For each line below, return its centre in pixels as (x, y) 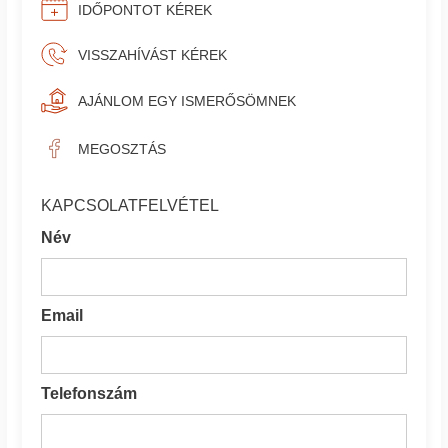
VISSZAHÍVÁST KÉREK (153, 54)
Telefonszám (89, 393)
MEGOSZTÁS (122, 148)
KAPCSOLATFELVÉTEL (130, 205)
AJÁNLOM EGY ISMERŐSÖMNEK (187, 101)
